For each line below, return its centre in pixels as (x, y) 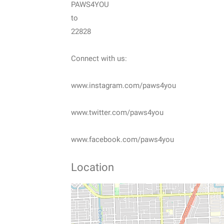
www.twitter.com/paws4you (117, 113)
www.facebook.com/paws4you (122, 140)
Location (92, 167)
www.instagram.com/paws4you (123, 86)
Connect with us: (99, 59)
